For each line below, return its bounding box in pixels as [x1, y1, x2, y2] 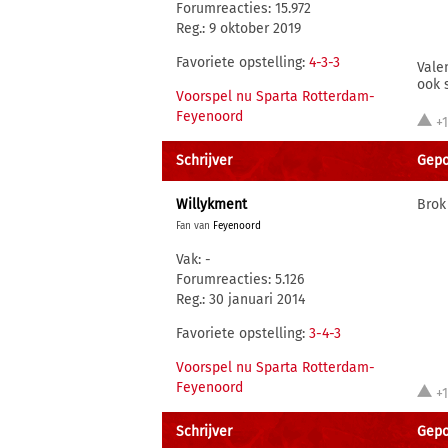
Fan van [176, 220, 213, 232]
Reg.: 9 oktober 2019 [176, 20, 301, 37]
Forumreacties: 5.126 [176, 271, 304, 288]
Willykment [176, 196, 247, 213]
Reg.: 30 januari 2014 [176, 291, 305, 308]
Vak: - [176, 251, 211, 268]
